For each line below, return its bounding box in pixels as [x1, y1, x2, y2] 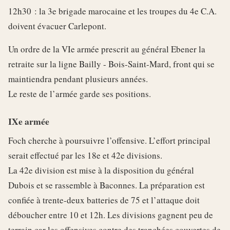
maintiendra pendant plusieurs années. [8, 72, 148, 85]
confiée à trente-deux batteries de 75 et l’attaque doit [8, 194, 200, 206]
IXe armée [8, 114, 49, 128]
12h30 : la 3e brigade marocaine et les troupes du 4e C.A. [8, 5, 217, 17]
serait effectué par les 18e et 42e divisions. [8, 149, 162, 161]
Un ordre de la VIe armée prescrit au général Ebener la [8, 43, 205, 55]
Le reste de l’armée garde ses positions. [8, 87, 151, 100]
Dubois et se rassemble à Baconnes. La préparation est [8, 179, 205, 191]
